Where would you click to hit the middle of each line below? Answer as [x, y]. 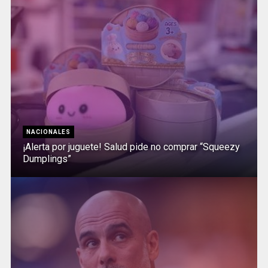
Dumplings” [47, 159]
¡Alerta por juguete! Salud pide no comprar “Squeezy [131, 147]
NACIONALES [48, 132]
